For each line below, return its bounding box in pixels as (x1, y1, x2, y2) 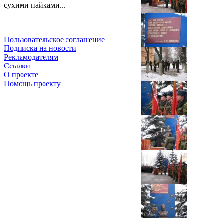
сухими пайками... (4, 1, 66, 10)
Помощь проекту (4, 79, 61, 88)
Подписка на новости (4, 44, 76, 53)
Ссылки (4, 62, 30, 70)
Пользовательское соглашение (4, 35, 105, 44)
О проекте (4, 70, 38, 79)
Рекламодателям (4, 53, 58, 62)
